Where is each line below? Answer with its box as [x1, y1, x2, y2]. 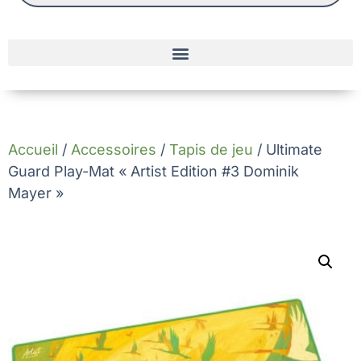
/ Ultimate [253, 141, 322, 159]
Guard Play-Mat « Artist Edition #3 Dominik [8, 163, 299, 180]
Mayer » [8, 185, 64, 202]
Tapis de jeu [169, 141, 253, 159]
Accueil [8, 141, 58, 159]
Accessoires [71, 141, 156, 159]
